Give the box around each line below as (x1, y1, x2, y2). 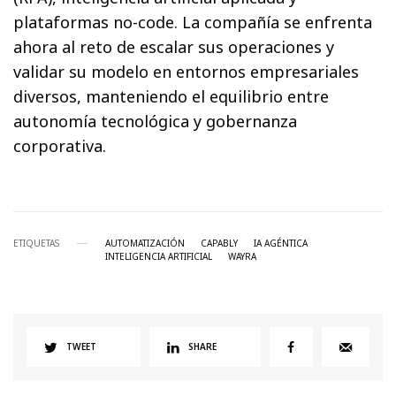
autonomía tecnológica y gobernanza (13, 110, 298, 133)
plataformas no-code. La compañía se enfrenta (13, 11, 373, 34)
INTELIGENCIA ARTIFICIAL (105, 250, 212, 263)
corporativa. (13, 135, 106, 157)
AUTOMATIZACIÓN (105, 237, 185, 250)
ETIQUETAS (13, 237, 59, 250)
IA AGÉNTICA (254, 237, 308, 250)
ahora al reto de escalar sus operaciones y (13, 36, 335, 58)
